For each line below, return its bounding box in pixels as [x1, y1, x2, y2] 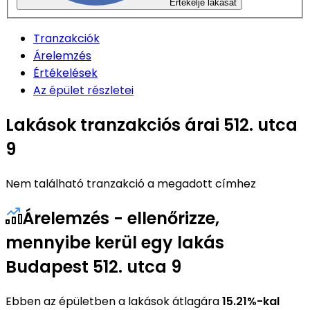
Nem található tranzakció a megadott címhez [6, 175, 256, 192]
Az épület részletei [33, 82, 134, 98]
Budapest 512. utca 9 [6, 255, 181, 278]
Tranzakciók [33, 30, 100, 46]
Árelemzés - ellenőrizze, [22, 206, 219, 230]
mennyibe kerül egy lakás [6, 230, 224, 254]
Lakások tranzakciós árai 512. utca [6, 113, 298, 136]
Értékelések [33, 64, 98, 81]
